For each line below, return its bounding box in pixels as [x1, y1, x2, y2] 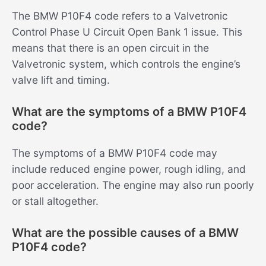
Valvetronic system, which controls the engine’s [12, 58, 240, 71]
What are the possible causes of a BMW [12, 225, 239, 240]
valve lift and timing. [12, 74, 110, 87]
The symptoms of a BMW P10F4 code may [12, 147, 217, 160]
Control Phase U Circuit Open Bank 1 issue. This [12, 26, 242, 39]
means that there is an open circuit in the [12, 42, 209, 55]
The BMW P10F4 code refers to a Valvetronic [12, 9, 228, 23]
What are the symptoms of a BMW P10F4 [12, 104, 246, 119]
